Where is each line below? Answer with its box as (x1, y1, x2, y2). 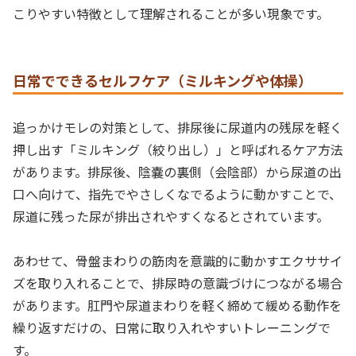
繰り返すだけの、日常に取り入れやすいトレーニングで (13, 318, 331, 338)
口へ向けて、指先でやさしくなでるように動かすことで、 (13, 184, 342, 203)
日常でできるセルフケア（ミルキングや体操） (13, 69, 312, 91)
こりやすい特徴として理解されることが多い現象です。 (13, 4, 329, 24)
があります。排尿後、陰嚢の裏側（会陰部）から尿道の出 (13, 161, 342, 181)
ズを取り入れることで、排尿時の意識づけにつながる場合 (13, 273, 342, 293)
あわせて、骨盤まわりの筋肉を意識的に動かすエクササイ (13, 251, 342, 271)
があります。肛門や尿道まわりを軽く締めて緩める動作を (13, 296, 342, 315)
